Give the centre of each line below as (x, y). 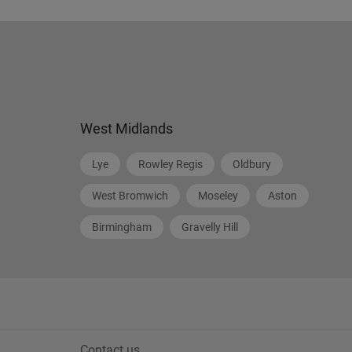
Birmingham (122, 227)
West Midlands (126, 128)
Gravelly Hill (210, 227)
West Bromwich (130, 196)
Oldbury (252, 164)
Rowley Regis (170, 164)
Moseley (218, 196)
